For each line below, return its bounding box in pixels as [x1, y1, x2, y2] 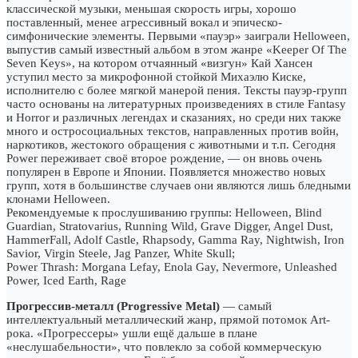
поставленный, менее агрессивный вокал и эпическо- [6, 15, 282, 29]
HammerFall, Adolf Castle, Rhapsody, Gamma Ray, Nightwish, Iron [6, 233, 344, 246]
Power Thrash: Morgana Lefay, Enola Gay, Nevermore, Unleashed [6, 260, 337, 273]
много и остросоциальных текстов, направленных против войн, [6, 124, 339, 137]
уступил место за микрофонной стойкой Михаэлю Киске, [6, 70, 306, 83]
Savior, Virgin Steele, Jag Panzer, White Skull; [6, 246, 235, 260]
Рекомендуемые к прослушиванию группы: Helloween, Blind [6, 205, 322, 219]
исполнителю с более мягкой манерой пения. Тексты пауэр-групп [6, 83, 347, 97]
